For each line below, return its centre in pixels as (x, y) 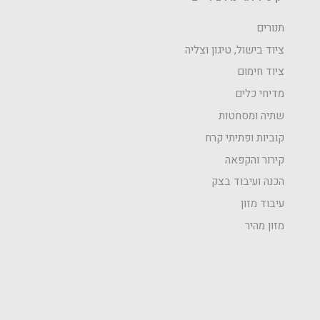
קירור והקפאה (255, 160)
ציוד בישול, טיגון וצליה (235, 50)
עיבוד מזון (262, 204)
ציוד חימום (261, 72)
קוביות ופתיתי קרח (245, 137)
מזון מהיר (265, 226)
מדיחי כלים (260, 94)
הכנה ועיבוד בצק (248, 182)
